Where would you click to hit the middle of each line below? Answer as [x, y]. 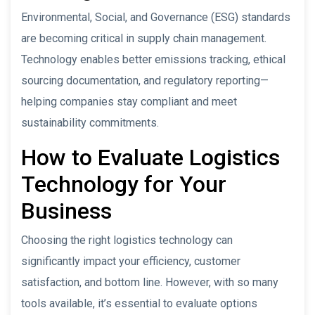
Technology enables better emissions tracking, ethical [153, 59]
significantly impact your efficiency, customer [131, 261]
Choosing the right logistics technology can [127, 240]
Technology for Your [124, 184]
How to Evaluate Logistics [150, 157]
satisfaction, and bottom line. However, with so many [150, 282]
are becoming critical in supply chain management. [144, 38]
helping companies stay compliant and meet [129, 101]
